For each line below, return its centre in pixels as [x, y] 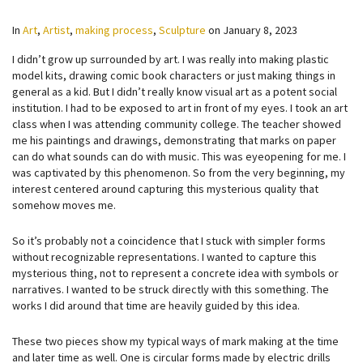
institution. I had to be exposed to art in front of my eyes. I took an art [180, 108]
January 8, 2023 [260, 30]
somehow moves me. [64, 205]
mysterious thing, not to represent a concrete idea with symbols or [175, 273]
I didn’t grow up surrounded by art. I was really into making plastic [171, 59]
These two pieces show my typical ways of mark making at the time [175, 341]
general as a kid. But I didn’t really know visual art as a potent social [175, 92]
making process [114, 30]
